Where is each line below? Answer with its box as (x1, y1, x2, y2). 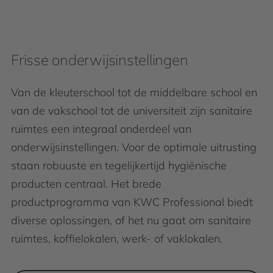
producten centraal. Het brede (11, 177, 161, 191)
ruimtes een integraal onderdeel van (11, 122, 191, 136)
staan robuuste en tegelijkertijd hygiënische (11, 158, 227, 172)
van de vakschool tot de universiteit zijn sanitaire (11, 104, 252, 118)
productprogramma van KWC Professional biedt (11, 195, 253, 209)
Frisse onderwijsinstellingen (11, 51, 188, 69)
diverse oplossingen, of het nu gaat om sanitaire (11, 213, 251, 227)
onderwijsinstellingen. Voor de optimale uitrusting (11, 140, 257, 154)
